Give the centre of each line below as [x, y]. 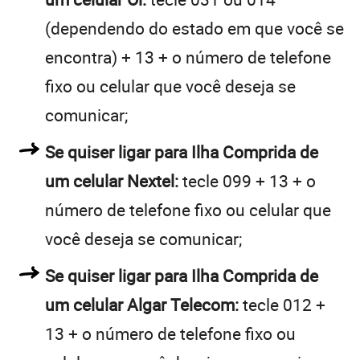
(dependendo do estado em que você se [194, 28]
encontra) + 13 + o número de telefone [188, 57]
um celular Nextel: [112, 180]
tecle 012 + [282, 304]
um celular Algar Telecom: [142, 304]
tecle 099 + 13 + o [247, 180]
